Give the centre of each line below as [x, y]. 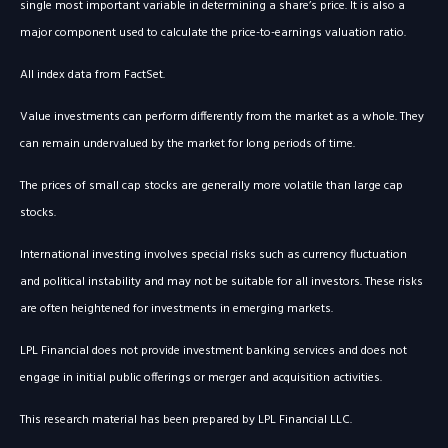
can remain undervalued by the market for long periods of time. [187, 144]
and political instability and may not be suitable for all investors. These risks [221, 282]
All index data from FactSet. [92, 75]
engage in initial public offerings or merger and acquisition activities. [201, 378]
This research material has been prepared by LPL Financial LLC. [186, 420]
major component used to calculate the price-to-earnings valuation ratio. [213, 33]
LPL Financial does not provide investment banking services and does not [213, 351]
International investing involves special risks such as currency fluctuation [213, 255]
